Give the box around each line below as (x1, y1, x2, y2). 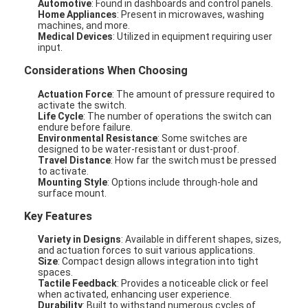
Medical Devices (38, 30, 113, 42)
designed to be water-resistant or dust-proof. (38, 143, 240, 155)
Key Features (24, 210, 93, 223)
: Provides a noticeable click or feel (117, 278, 269, 289)
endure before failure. (38, 121, 133, 133)
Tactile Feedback (38, 278, 118, 289)
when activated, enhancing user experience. (38, 289, 232, 300)
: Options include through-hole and (107, 176, 258, 188)
